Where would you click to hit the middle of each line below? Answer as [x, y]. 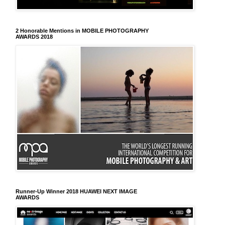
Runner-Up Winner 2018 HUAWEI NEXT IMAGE [76, 191]
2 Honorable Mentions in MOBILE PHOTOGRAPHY [82, 30]
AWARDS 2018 [34, 36]
